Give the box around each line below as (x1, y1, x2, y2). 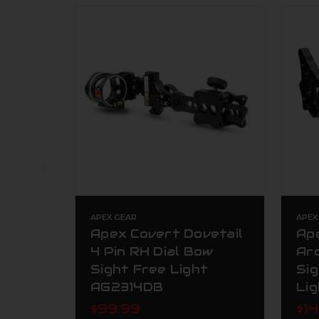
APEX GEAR (90, 211, 137, 222)
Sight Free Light (90, 261, 208, 277)
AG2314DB (90, 278, 163, 295)
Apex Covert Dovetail (90, 225, 243, 241)
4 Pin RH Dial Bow (90, 243, 214, 259)
